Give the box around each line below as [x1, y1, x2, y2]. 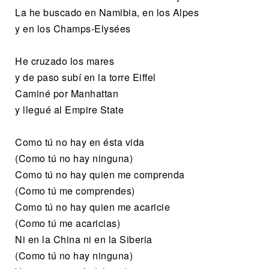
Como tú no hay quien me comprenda [15, 167, 185, 181]
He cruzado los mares [15, 53, 114, 68]
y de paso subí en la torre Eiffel [15, 70, 156, 84]
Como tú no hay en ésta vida [15, 134, 145, 149]
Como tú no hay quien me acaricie [15, 199, 170, 214]
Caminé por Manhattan [15, 86, 118, 100]
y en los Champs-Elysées [15, 21, 131, 35]
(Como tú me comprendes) [15, 183, 135, 198]
